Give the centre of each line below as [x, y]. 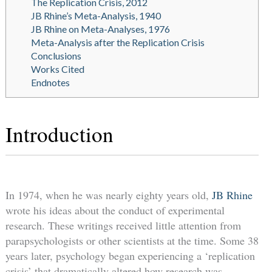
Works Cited [57, 69]
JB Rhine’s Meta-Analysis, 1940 [96, 16]
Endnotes [50, 83]
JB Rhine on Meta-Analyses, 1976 [100, 29]
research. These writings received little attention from [123, 225]
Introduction [59, 134]
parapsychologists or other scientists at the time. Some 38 [132, 240]
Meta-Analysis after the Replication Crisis [117, 42]
